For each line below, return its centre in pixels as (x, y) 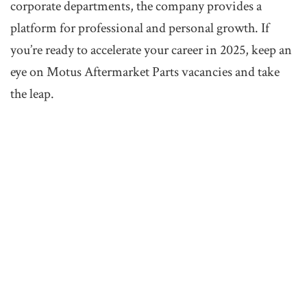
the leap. (32, 94)
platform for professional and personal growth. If (140, 28)
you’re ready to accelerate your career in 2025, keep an (151, 50)
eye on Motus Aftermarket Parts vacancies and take (145, 72)
